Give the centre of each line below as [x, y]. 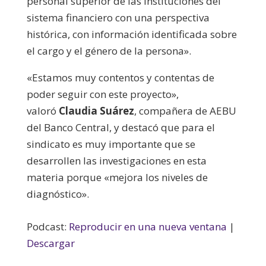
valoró [42, 110]
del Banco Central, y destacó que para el [121, 127]
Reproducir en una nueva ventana [148, 226]
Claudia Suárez [96, 110]
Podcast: [47, 226]
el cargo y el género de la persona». [109, 50]
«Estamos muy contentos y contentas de [120, 77]
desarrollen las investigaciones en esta [116, 160]
